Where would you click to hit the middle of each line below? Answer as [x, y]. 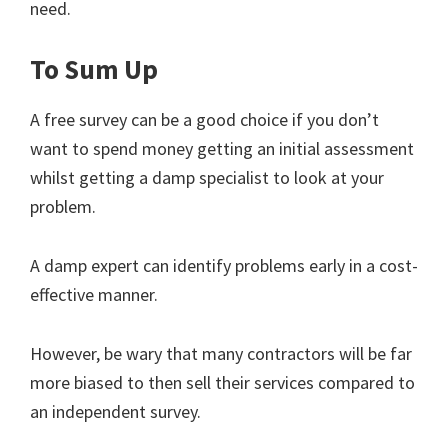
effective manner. [94, 294]
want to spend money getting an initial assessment [222, 148]
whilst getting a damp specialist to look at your [207, 177]
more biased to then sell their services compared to [222, 382]
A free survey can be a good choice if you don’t [204, 119]
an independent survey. [115, 411]
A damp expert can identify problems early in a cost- [224, 265]
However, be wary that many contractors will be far [221, 353]
